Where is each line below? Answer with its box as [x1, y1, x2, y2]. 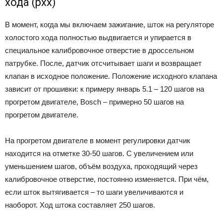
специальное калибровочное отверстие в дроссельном [5, 46, 194, 55]
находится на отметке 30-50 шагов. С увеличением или [5, 149, 193, 158]
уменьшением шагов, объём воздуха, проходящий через [5, 162, 198, 170]
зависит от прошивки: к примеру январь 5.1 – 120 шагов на [5, 84, 204, 93]
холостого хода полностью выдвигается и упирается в [5, 33, 191, 42]
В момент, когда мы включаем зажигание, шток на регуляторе [5, 20, 214, 29]
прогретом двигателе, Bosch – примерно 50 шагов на [5, 97, 184, 106]
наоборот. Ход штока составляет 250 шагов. [5, 200, 155, 209]
